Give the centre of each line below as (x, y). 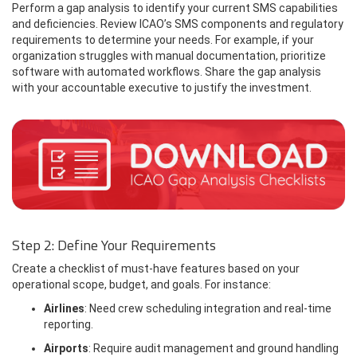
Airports (66, 348)
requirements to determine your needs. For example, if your (163, 39)
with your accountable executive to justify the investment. (162, 87)
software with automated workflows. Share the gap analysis (167, 71)
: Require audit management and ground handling (214, 348)
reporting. (69, 324)
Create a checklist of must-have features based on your (156, 268)
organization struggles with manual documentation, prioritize (169, 55)
